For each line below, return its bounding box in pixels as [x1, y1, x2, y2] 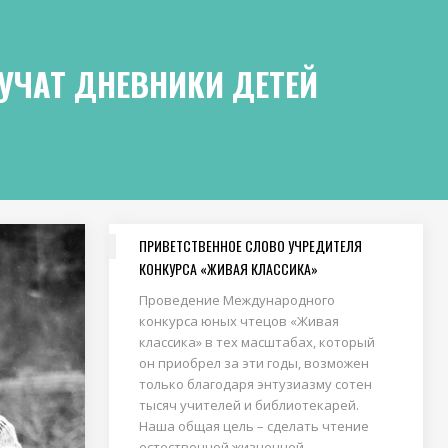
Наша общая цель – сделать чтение [138, 417, 369, 435]
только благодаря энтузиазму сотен [138, 375, 372, 393]
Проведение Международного [138, 291, 335, 309]
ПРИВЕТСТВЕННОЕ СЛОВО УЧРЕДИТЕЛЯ [138, 235, 362, 256]
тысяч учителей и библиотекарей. [138, 396, 359, 414]
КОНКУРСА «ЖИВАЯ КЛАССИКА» [138, 258, 318, 279]
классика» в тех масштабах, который [138, 333, 375, 351]
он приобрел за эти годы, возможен [138, 354, 369, 372]
